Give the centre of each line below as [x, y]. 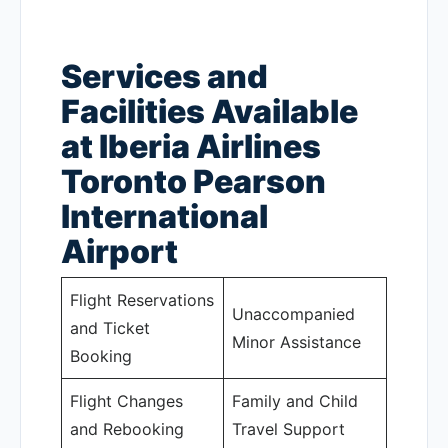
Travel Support [288, 429]
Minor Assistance [296, 342]
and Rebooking [127, 429]
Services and [164, 76]
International [164, 216]
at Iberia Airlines [191, 146]
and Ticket [110, 328]
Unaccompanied [293, 314]
